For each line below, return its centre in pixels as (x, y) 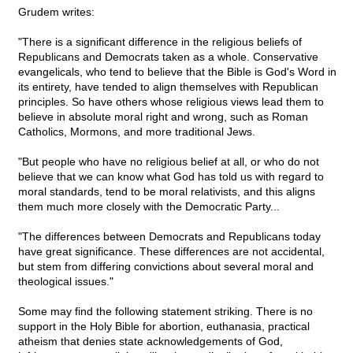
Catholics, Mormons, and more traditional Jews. (137, 132)
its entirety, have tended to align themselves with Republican (168, 87)
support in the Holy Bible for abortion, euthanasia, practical (164, 327)
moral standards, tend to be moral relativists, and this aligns (167, 192)
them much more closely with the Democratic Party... (149, 207)
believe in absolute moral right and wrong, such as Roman (163, 117)
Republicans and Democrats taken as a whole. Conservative (168, 57)
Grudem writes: (56, 12)
